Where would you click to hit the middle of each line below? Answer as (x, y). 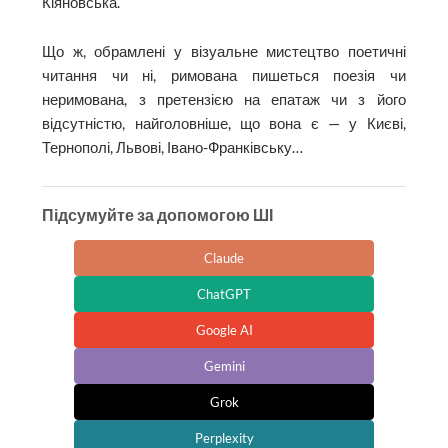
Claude (224, 257)
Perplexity (224, 437)
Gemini (224, 365)
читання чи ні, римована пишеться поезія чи (224, 76)
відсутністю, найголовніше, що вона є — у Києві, (224, 124)
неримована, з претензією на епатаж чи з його (224, 100)
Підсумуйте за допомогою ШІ (158, 214)
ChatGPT (224, 293)
